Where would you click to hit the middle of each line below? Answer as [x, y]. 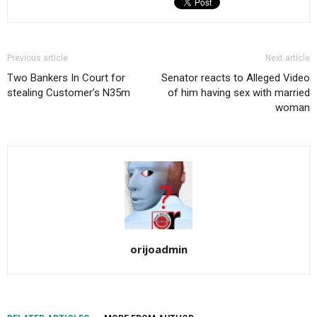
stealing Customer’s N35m [69, 93]
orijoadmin [158, 249]
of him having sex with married [239, 93]
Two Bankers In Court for [66, 78]
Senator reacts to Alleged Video [236, 78]
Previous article [38, 58]
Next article [288, 58]
